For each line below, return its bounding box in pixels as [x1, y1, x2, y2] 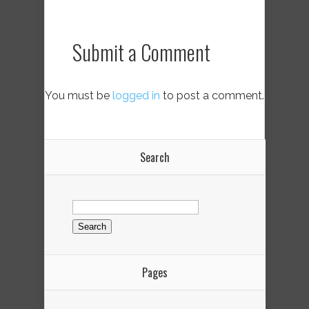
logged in [112, 88, 160, 102]
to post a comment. [160, 88, 264, 102]
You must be [45, 88, 112, 102]
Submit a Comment [72, 36, 210, 68]
